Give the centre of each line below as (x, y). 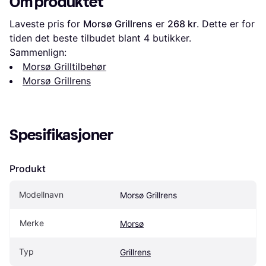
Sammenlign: (38, 52)
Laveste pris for (46, 23)
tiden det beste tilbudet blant (77, 38)
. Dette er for (226, 23)
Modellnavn (41, 194)
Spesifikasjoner (61, 135)
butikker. (170, 38)
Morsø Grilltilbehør (64, 66)
